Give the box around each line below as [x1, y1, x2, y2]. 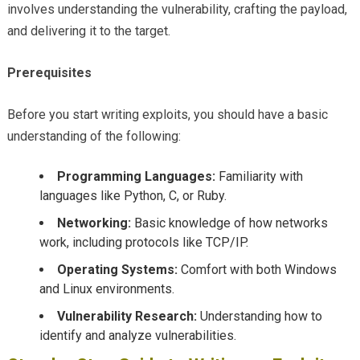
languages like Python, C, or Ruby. [39, 188, 227, 204]
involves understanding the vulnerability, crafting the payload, [6, 2, 347, 18]
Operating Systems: [56, 262, 178, 278]
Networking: [56, 215, 131, 231]
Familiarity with [215, 169, 303, 185]
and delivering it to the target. [6, 23, 170, 39]
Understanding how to [196, 309, 322, 325]
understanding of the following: [6, 129, 181, 145]
